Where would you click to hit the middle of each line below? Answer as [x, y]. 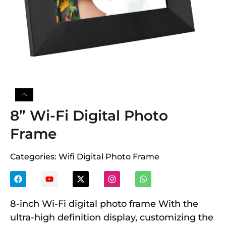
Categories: [34, 157]
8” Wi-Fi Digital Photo [89, 116]
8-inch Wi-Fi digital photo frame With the [104, 204]
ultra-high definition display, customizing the [112, 217]
